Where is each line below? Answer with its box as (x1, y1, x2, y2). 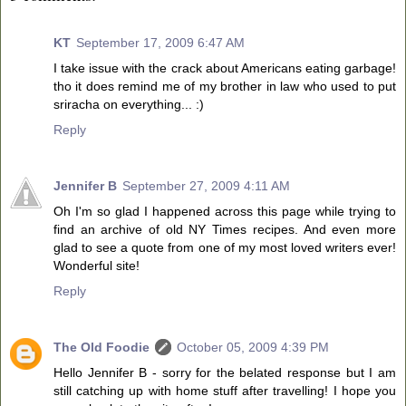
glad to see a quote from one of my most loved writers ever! (53, 239, 396, 255)
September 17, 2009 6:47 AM (76, 34, 245, 50)
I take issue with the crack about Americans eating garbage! (53, 60, 396, 75)
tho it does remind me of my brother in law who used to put (53, 78, 396, 93)
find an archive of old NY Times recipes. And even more (53, 221, 396, 237)
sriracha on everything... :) (53, 96, 204, 111)
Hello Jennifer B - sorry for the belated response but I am (53, 364, 396, 380)
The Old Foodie (53, 339, 150, 354)
